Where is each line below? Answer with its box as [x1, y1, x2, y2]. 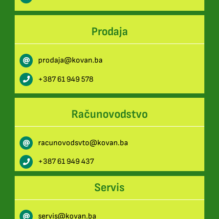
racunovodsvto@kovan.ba [38, 138, 129, 148]
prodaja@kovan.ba [38, 56, 103, 66]
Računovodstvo [71, 107, 148, 122]
